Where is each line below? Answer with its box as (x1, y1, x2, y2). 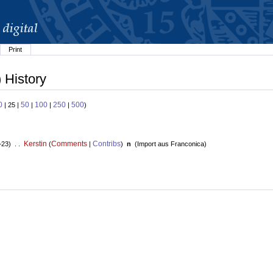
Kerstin (23, 140, 47, 149)
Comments (51, 140, 87, 149)
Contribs (92, 140, 121, 149)
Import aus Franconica (136, 140, 204, 148)
